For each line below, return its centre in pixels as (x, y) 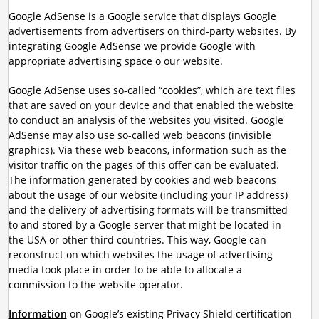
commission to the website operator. (95, 284)
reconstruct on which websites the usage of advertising (140, 255)
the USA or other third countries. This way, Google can (137, 240)
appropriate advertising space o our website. (115, 61)
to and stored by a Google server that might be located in (145, 225)
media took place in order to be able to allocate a (125, 270)
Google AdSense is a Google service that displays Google (142, 16)
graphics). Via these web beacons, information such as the (147, 150)
